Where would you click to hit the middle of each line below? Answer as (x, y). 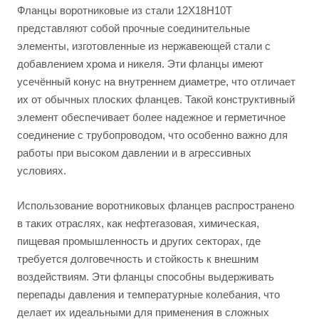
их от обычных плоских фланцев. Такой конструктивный (156, 99)
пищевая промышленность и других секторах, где (139, 241)
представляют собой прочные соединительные (134, 28)
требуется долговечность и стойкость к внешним (138, 259)
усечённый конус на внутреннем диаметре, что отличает (156, 82)
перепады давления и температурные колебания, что (148, 294)
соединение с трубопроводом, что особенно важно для (152, 135)
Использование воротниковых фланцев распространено (156, 205)
